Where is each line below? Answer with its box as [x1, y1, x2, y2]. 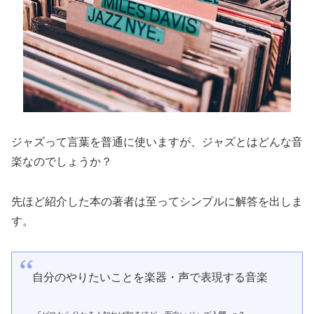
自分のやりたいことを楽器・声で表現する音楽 [32, 271, 268, 284]
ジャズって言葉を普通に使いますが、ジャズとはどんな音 [11, 136, 303, 149]
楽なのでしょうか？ [11, 156, 112, 168]
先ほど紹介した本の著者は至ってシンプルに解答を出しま [11, 195, 303, 207]
